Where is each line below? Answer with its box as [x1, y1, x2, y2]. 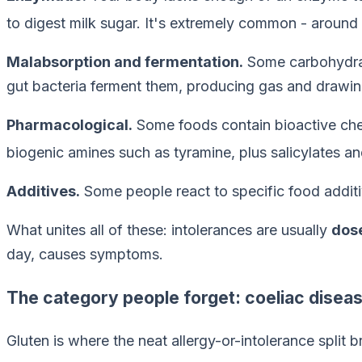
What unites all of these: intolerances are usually [6, 221, 331, 239]
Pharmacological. [6, 116, 133, 134]
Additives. [6, 183, 80, 200]
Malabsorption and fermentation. [6, 53, 243, 71]
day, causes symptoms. [6, 246, 163, 263]
